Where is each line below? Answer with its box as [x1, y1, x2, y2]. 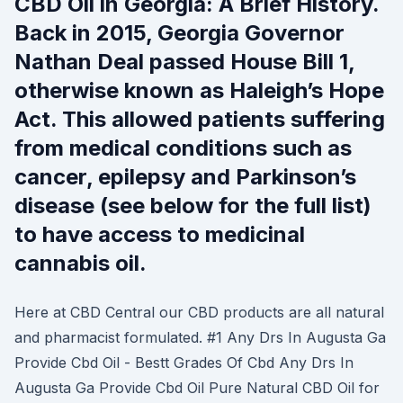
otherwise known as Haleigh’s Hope [14, 77, 384, 103]
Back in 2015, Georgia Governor [14, 20, 345, 46]
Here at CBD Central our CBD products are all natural [14, 303, 384, 321]
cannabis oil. [14, 250, 147, 276]
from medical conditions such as [14, 135, 352, 161]
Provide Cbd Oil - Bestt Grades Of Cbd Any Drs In [14, 354, 354, 372]
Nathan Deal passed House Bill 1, [14, 49, 354, 75]
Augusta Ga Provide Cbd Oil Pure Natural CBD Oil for [14, 379, 380, 397]
